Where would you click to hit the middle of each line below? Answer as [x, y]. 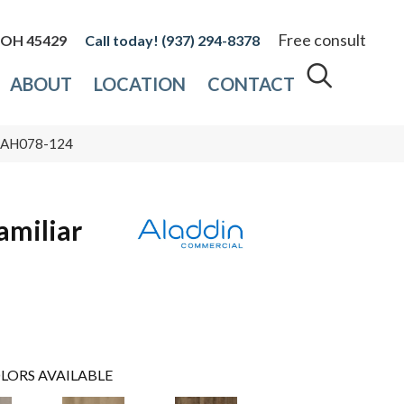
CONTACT [252, 84]
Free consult [322, 40]
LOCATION [140, 84]
